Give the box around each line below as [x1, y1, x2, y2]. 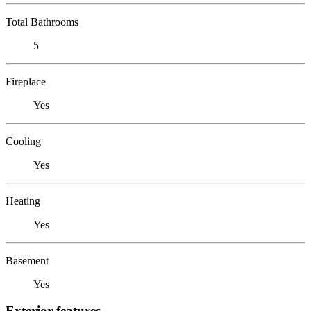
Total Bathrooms [6, 15, 78, 28]
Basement [6, 254, 49, 267]
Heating [6, 194, 40, 207]
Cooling [6, 135, 41, 147]
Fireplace [6, 75, 46, 87]
